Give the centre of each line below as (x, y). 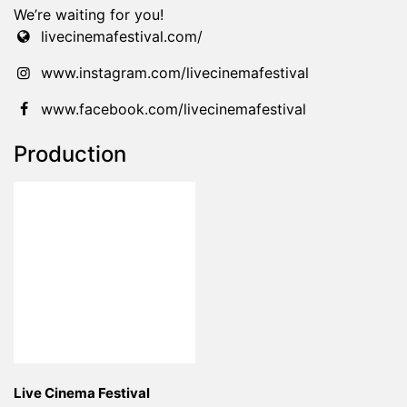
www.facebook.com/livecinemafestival (174, 109)
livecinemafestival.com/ (122, 37)
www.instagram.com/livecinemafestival (175, 73)
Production (70, 154)
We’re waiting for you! (89, 15)
